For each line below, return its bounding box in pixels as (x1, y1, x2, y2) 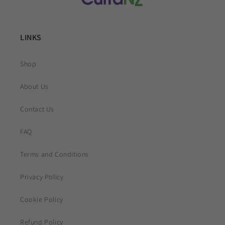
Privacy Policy (20, 172, 64, 182)
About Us (20, 82, 49, 91)
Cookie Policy (20, 195, 63, 204)
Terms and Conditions (20, 150, 89, 159)
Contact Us (20, 104, 54, 114)
